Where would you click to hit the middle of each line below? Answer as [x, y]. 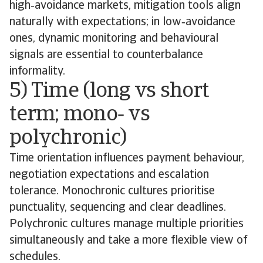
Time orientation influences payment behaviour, [127, 159]
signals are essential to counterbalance [106, 55]
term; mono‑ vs [80, 115]
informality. [37, 72]
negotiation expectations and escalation [109, 175]
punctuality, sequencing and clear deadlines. [118, 208]
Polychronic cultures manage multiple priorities [127, 224]
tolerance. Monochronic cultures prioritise [112, 191]
